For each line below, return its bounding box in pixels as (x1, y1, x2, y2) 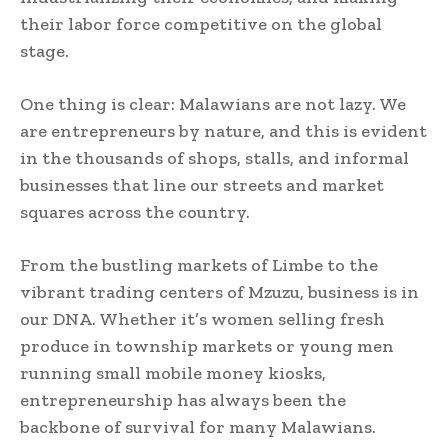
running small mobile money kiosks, (20, 362, 326, 384)
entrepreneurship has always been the (20, 389, 346, 411)
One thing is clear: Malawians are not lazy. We (20, 93, 406, 115)
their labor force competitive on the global (20, 13, 382, 35)
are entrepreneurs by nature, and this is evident (20, 120, 427, 142)
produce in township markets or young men (20, 335, 394, 357)
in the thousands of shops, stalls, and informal (20, 147, 409, 169)
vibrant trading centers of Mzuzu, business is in (20, 281, 419, 303)
